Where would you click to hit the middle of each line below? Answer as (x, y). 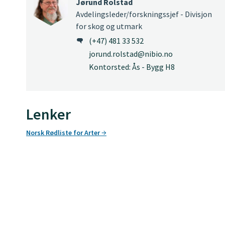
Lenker (48, 114)
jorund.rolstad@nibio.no (131, 54)
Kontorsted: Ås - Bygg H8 (132, 67)
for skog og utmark (109, 26)
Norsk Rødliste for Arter (64, 133)
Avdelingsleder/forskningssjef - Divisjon (144, 14)
